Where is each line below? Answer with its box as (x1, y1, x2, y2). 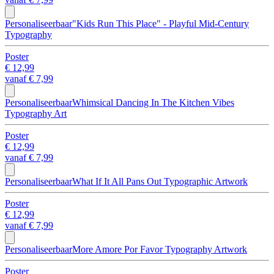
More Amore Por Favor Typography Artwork (72, 243, 247, 254)
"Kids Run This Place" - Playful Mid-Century (72, 18, 249, 29)
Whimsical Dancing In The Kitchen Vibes (72, 97, 234, 108)
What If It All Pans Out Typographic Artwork (72, 176, 248, 187)
